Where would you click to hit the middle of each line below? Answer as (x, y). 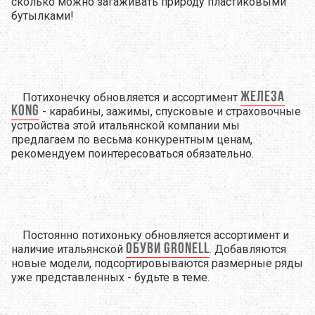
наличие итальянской (69, 249)
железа (263, 97)
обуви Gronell (168, 249)
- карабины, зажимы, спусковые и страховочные (170, 111)
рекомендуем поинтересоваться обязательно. (133, 154)
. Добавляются (248, 249)
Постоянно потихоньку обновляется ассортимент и (156, 235)
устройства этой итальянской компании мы (126, 126)
